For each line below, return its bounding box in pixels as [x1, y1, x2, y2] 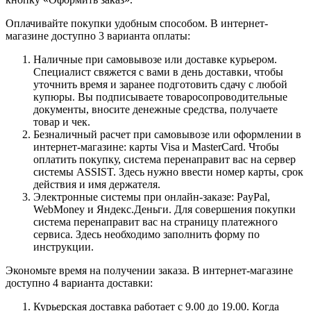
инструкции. [33, 240, 94, 253]
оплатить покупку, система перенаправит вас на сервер [33, 153, 296, 165]
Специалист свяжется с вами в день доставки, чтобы [33, 65, 283, 78]
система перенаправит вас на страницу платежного [33, 215, 278, 228]
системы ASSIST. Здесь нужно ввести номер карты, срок [33, 165, 303, 178]
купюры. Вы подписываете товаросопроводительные [33, 90, 287, 103]
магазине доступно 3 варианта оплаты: [6, 29, 190, 42]
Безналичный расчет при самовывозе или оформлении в [33, 128, 301, 140]
